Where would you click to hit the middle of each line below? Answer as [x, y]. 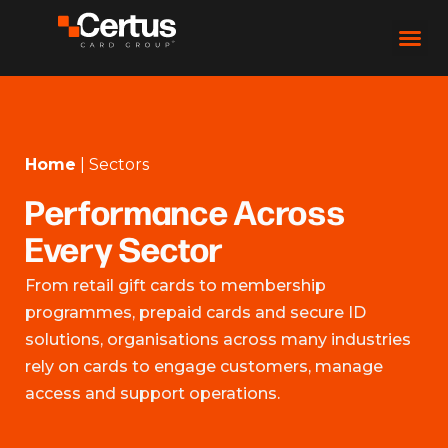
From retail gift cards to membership [175, 286]
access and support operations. [152, 394]
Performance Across [185, 211]
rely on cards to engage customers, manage [204, 367]
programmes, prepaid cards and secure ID [195, 313]
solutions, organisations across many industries [218, 340]
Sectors [119, 164]
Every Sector [124, 248]
